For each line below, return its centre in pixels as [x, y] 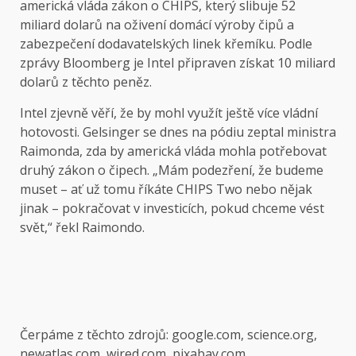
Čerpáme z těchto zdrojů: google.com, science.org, [168, 335]
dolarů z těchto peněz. [86, 82]
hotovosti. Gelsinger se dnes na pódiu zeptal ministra [178, 132]
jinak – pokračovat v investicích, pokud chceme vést [172, 209]
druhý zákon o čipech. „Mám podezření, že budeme [172, 170]
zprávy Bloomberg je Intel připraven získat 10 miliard [178, 63]
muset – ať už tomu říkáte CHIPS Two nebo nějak [166, 190]
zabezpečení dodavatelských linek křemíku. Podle [166, 44]
